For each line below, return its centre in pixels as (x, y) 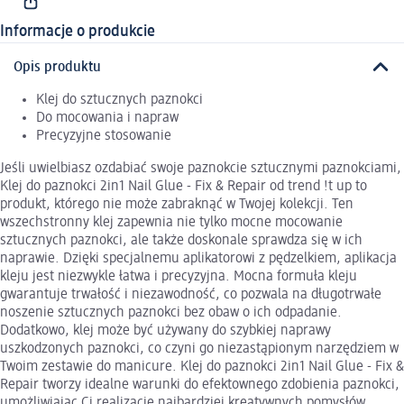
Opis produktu (57, 67)
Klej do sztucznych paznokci (119, 100)
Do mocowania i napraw (107, 118)
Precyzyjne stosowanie (104, 136)
